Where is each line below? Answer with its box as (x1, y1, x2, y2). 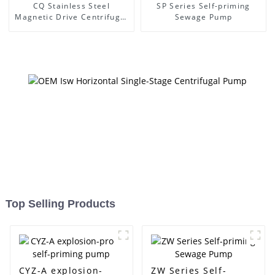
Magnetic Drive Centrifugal (15, 11, 128, 22)
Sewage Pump (174, 11, 233, 22)
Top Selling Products (5, 198, 115, 211)
